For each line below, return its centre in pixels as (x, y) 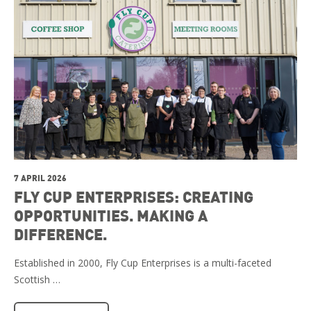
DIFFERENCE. (60, 234)
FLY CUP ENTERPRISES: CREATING (134, 197)
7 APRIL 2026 (40, 178)
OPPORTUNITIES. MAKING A (111, 216)
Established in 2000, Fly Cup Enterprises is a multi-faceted (143, 263)
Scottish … (37, 280)
